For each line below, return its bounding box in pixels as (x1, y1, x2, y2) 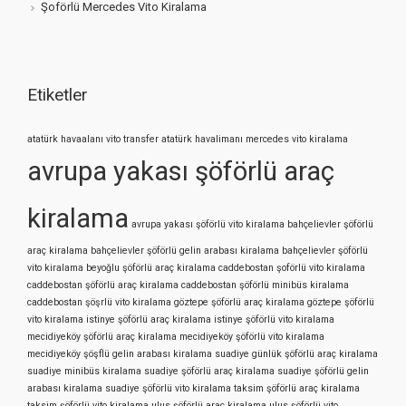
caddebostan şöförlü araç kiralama (27, 279, 179, 292)
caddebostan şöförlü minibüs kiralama (181, 279, 349, 292)
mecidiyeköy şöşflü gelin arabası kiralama (27, 348, 212, 361)
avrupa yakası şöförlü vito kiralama (131, 218, 285, 231)
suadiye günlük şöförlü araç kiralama (215, 348, 378, 361)
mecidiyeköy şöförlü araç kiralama (27, 331, 177, 343)
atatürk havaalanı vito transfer (27, 133, 159, 146)
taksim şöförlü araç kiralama (234, 382, 360, 395)
